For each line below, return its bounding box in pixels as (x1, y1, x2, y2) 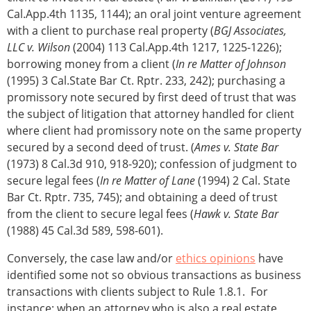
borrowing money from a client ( (7, 56, 176, 72)
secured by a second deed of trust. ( (7, 140, 194, 155)
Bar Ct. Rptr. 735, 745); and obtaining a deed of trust (7, 190, 278, 205)
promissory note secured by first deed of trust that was (7, 90, 296, 106)
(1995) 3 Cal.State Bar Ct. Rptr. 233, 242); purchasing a (7, 73, 285, 89)
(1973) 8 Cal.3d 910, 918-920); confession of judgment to (7, 156, 297, 172)
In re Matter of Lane (100, 173, 195, 189)
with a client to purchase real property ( (7, 23, 214, 39)
